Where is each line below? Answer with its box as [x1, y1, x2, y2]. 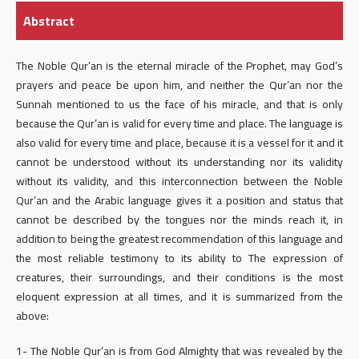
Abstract [22, 8, 75, 33]
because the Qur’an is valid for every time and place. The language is [15, 112, 344, 134]
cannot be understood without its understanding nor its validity [15, 151, 344, 172]
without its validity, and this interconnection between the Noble [15, 170, 344, 192]
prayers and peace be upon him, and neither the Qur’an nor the [15, 74, 344, 95]
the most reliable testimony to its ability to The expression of [15, 247, 344, 268]
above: [15, 305, 49, 326]
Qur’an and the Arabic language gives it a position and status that [15, 189, 344, 211]
